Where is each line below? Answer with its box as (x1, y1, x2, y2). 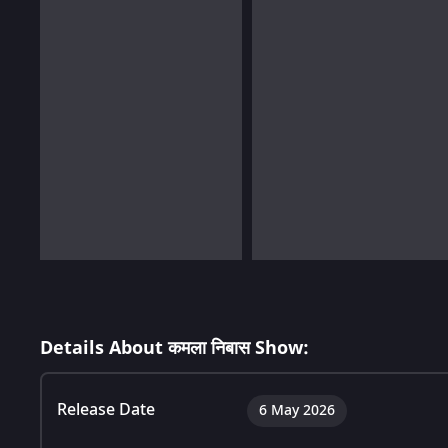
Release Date (57, 397, 155, 422)
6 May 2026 (259, 399, 335, 421)
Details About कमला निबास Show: (40, 334, 309, 361)
